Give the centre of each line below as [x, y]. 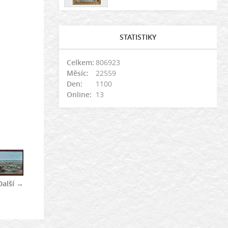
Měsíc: [78, 73]
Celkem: [80, 62]
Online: [79, 94]
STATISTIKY [138, 37]
